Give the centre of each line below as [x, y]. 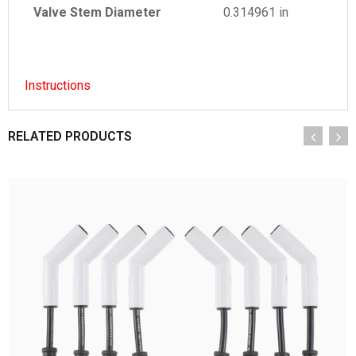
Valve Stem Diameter [97, 12]
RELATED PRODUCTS [70, 136]
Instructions [58, 85]
